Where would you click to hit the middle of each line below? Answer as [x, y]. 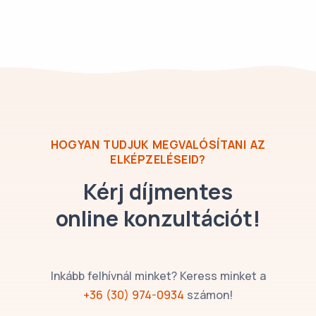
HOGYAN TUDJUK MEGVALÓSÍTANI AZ [158, 145]
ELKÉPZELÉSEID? [158, 160]
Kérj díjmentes [158, 192]
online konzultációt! [158, 218]
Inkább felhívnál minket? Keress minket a [158, 276]
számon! [208, 295]
